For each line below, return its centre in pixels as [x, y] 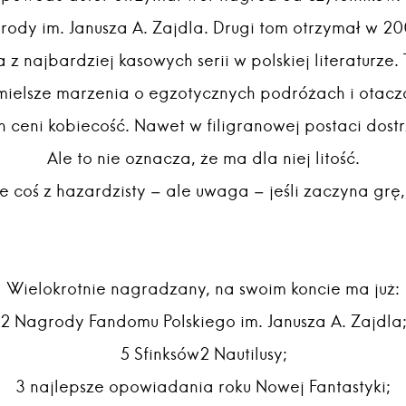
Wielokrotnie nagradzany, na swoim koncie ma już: [203, 289]
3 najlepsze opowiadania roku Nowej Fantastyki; [203, 387]
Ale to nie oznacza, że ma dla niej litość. [203, 158]
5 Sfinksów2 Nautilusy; [203, 354]
